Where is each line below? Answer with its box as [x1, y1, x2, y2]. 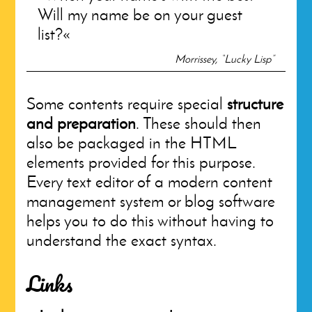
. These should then [136, 113, 262, 133]
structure [227, 93, 284, 114]
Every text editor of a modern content [26, 171, 273, 192]
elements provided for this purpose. [26, 152, 256, 172]
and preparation [26, 113, 136, 133]
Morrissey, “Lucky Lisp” [174, 52, 274, 65]
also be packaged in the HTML [26, 132, 237, 153]
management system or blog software [26, 191, 276, 211]
